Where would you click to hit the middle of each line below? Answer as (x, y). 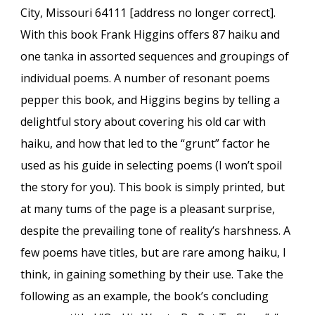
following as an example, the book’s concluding (145, 296)
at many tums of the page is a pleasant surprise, (148, 209)
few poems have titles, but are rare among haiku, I (154, 252)
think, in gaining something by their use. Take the (152, 274)
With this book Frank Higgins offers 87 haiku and (150, 34)
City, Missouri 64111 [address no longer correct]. (148, 13)
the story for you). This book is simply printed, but (153, 187)
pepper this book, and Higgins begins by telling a (150, 100)
